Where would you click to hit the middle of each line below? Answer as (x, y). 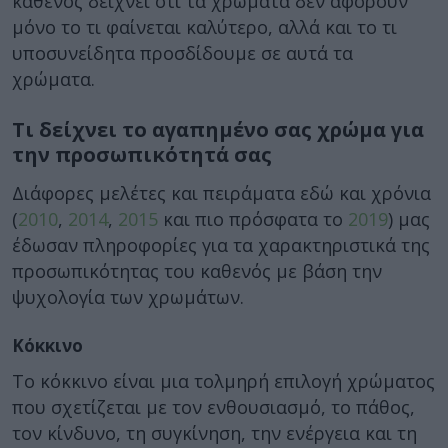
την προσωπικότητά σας (142, 154)
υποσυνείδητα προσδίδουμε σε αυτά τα (182, 53)
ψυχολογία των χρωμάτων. (128, 296)
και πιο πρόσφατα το (253, 218)
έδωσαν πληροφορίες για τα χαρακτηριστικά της (221, 244)
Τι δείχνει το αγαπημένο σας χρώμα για (218, 129)
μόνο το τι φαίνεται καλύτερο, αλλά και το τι (204, 27)
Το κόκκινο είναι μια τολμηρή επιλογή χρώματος (223, 381)
